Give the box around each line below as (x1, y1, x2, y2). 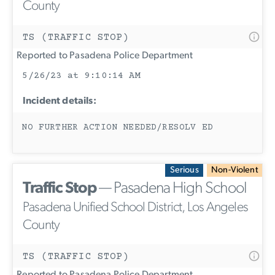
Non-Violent (211, 165, 258, 175)
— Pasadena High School (96, 180, 247, 198)
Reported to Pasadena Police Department (13, 50, 193, 61)
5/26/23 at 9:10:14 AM (22, 70, 141, 81)
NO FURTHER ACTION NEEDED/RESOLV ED (21, 123, 213, 133)
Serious (169, 165, 199, 175)
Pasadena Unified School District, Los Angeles (23, 201, 249, 215)
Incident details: (23, 96, 96, 107)
